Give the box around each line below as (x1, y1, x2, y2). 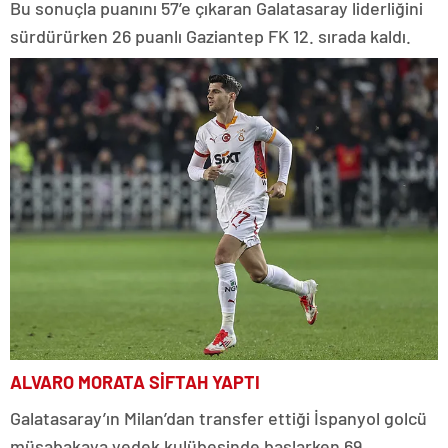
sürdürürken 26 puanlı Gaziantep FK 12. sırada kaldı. (10, 25, 411, 48)
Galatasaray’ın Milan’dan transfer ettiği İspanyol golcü (10, 406, 427, 429)
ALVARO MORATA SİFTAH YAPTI (10, 370, 260, 393)
